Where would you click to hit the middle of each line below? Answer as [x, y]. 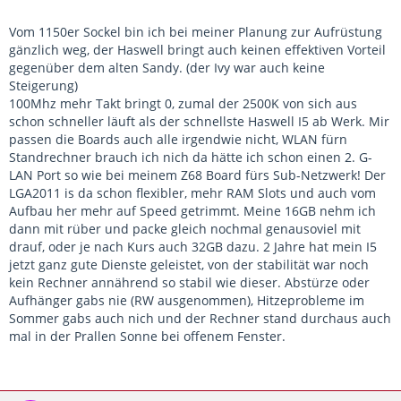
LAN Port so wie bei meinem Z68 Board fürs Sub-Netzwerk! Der [197, 175]
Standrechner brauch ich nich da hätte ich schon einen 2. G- [191, 158]
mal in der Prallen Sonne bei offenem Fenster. [147, 337]
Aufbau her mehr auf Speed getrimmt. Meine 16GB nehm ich [192, 211]
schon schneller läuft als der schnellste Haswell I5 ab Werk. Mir [199, 122]
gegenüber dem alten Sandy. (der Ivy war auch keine [167, 68]
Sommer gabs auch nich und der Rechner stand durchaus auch [200, 319]
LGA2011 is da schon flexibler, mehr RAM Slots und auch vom [192, 193]
